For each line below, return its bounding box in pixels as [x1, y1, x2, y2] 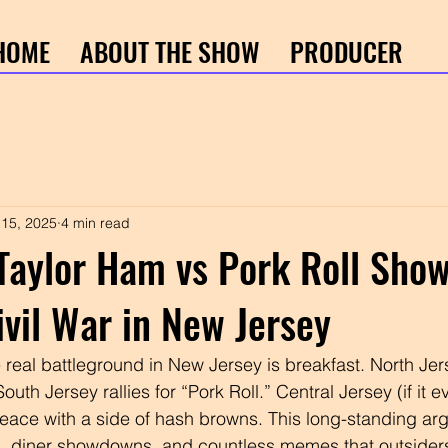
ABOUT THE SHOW [79, 32, 260, 71]
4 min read [61, 213, 130, 232]
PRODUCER [289, 32, 403, 71]
